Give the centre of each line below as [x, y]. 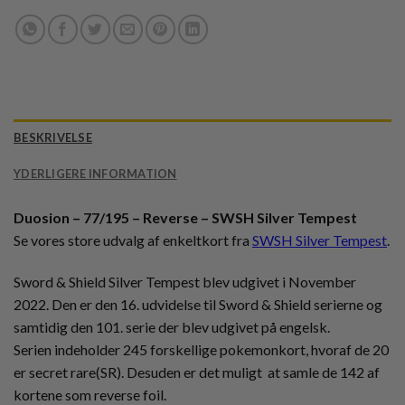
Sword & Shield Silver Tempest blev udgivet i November [185, 281]
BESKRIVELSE [53, 137]
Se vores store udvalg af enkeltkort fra [133, 240]
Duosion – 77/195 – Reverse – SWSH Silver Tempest [185, 217]
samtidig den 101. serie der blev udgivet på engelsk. [172, 326]
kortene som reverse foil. [90, 394]
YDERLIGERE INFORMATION [95, 173]
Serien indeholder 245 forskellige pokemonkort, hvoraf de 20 [201, 349]
